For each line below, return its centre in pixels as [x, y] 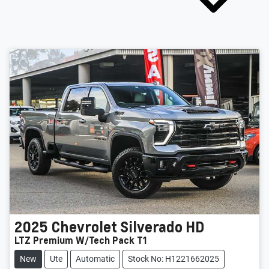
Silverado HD [162, 226]
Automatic [95, 258]
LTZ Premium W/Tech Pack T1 [81, 240]
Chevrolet [84, 226]
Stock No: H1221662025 [174, 258]
